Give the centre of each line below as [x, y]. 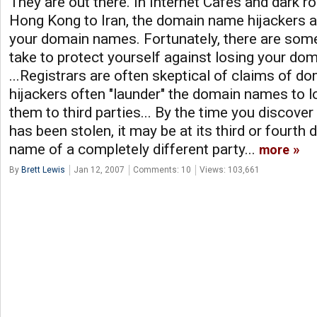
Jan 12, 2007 [99, 170]
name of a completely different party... [134, 149]
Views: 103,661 [230, 170]
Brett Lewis [43, 170]
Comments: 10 [162, 170]
